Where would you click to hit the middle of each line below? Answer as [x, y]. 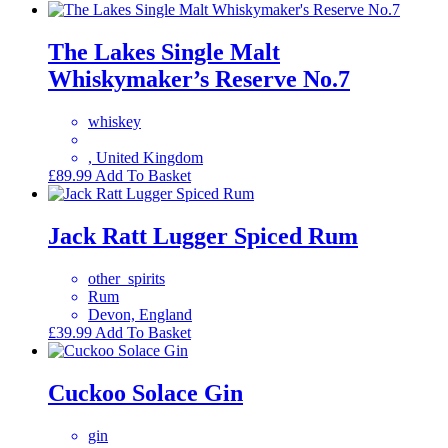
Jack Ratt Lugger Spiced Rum [203, 235]
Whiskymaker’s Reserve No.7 [199, 79]
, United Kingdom [145, 158]
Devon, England [140, 314]
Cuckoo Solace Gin [145, 392]
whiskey [114, 122]
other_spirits [126, 278]
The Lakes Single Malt [164, 52]
